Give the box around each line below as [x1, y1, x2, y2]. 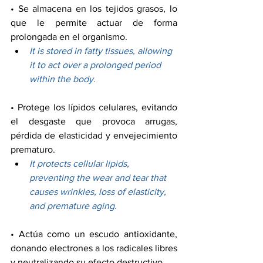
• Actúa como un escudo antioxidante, [11, 228, 177, 239]
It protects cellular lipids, [29, 158, 131, 168]
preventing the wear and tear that [29, 172, 168, 183]
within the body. [29, 73, 96, 84]
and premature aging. [29, 200, 117, 211]
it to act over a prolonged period [29, 59, 163, 70]
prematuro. [11, 144, 55, 154]
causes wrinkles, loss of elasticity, [29, 186, 168, 197]
